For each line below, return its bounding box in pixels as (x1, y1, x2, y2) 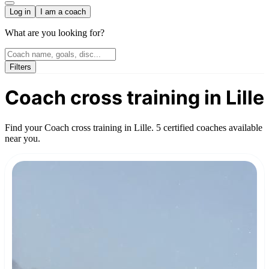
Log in (10, 7, 31, 16)
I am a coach (40, 7, 86, 16)
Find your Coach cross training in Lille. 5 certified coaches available (5, 122, 262, 133)
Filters (10, 62, 31, 71)
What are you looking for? (5, 28, 104, 38)
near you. (5, 133, 40, 144)
